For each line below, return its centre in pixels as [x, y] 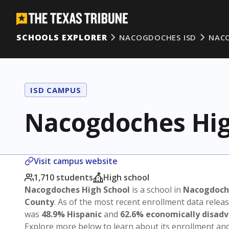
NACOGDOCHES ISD [158, 37]
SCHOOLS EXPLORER [62, 37]
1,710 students [63, 177]
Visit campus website [76, 161]
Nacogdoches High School [77, 190]
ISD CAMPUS [56, 90]
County [39, 202]
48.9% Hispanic [72, 214]
